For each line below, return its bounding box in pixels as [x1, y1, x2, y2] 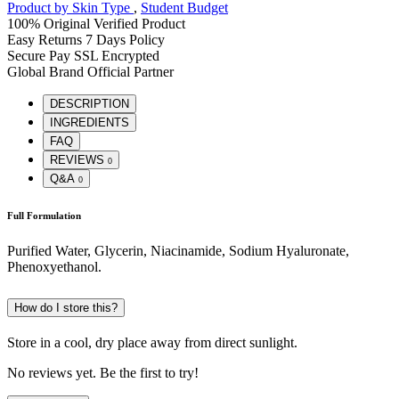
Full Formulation [7, 209, 81, 221]
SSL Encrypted [74, 47, 159, 63]
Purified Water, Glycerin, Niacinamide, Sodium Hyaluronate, [7, 242, 349, 258]
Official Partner [87, 63, 174, 79]
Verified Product [94, 15, 185, 31]
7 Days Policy [85, 31, 165, 47]
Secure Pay [7, 47, 70, 63]
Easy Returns [7, 31, 82, 47]
